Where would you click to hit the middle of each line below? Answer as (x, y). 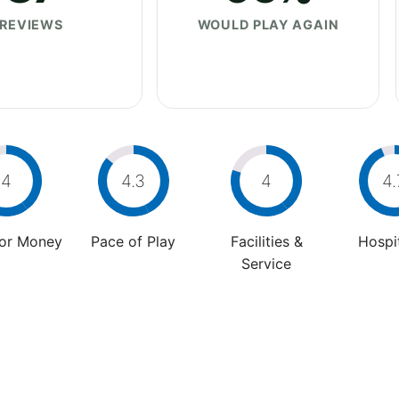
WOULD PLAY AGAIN (268, 24)
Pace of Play (133, 241)
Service (266, 263)
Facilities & (266, 241)
